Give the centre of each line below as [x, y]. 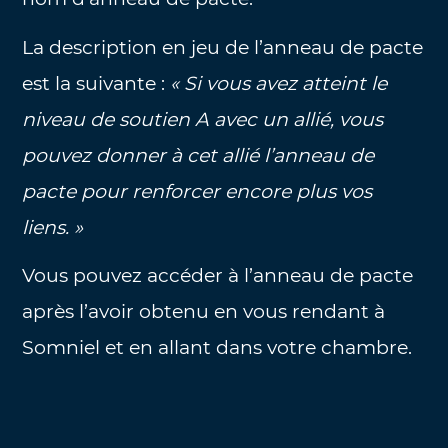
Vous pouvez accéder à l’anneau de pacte [218, 276]
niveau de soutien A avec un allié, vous [203, 119]
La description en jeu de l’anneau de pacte [223, 47]
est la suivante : [96, 83]
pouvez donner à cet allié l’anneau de [198, 155]
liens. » [53, 227]
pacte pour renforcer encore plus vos [197, 191]
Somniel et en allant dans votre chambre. [217, 348]
